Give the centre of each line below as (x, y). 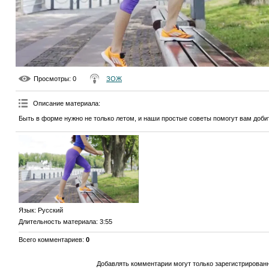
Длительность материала (57, 221)
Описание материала (66, 104)
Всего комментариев (50, 239)
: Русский (49, 210)
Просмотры (51, 79)
